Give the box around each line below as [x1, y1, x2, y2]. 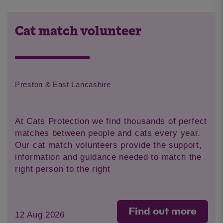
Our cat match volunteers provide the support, [15, 140, 202, 150]
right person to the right [15, 164, 111, 174]
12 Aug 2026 [15, 210, 65, 220]
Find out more [128, 206, 197, 217]
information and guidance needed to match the [15, 152, 202, 162]
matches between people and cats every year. [15, 128, 201, 138]
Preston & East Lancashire [15, 80, 111, 89]
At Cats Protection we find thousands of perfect [15, 116, 207, 126]
